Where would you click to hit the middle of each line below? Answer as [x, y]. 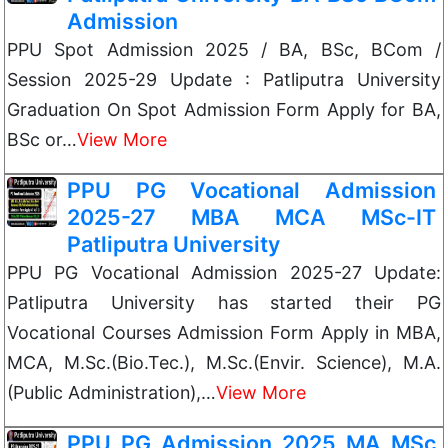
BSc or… [42, 139]
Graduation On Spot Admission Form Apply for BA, [224, 109]
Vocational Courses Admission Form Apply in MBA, [224, 332]
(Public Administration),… [111, 392]
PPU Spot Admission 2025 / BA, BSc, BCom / [224, 49]
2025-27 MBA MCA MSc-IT [251, 217]
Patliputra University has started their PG [224, 302]
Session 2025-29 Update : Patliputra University [224, 79]
